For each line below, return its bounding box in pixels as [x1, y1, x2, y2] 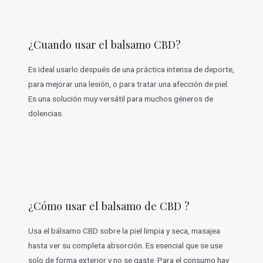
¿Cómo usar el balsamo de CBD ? [28, 198, 190, 213]
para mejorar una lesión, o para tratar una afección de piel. [28, 79, 229, 89]
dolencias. [28, 109, 63, 119]
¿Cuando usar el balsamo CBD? [28, 37, 181, 52]
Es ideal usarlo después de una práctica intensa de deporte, [28, 65, 234, 75]
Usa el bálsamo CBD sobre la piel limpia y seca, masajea [28, 225, 220, 235]
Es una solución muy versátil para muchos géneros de [28, 94, 213, 104]
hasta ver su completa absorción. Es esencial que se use [28, 240, 222, 250]
